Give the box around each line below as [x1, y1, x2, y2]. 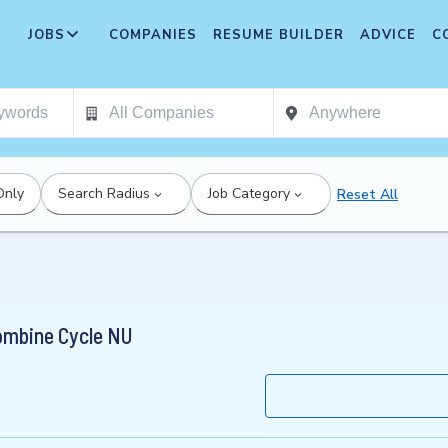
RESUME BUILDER [213, 26, 344, 44]
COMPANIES [109, 26, 197, 44]
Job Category [208, 184, 290, 203]
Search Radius [58, 184, 150, 203]
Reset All [337, 184, 398, 204]
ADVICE [360, 26, 416, 44]
